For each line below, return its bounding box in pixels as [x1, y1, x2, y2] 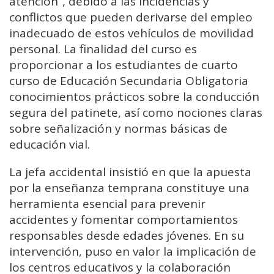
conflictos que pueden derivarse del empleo [9, 9, 253, 25]
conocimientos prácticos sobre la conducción [9, 88, 259, 105]
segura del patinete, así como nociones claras [9, 104, 262, 120]
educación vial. [9, 136, 90, 152]
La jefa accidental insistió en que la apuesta [9, 163, 251, 180]
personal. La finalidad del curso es [9, 40, 197, 57]
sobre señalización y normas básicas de [9, 120, 228, 136]
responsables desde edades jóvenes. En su [9, 227, 244, 243]
